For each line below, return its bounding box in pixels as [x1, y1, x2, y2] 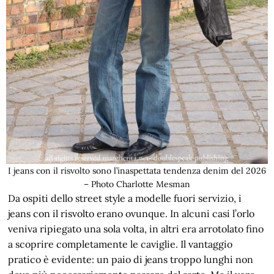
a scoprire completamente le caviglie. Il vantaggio [8, 237, 233, 250]
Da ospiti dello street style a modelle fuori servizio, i [8, 191, 242, 204]
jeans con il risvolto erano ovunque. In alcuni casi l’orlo [8, 207, 255, 220]
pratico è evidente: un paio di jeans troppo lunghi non [8, 253, 254, 265]
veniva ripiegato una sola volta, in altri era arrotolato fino [8, 222, 264, 235]
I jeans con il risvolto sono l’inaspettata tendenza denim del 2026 [8, 165, 266, 176]
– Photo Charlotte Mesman [84, 178, 190, 190]
